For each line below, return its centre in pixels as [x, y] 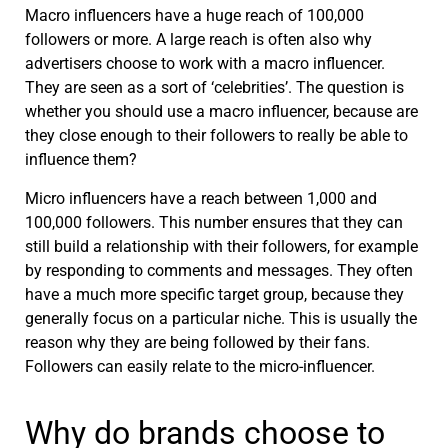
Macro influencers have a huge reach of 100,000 [194, 16]
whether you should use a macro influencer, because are [221, 112]
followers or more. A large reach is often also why [198, 40]
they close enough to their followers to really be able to [216, 136]
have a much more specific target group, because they [214, 294]
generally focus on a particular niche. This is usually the [221, 318]
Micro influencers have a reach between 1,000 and [201, 198]
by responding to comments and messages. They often [219, 270]
